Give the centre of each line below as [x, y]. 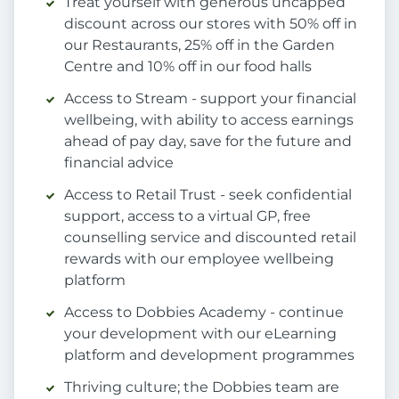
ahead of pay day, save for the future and [208, 142]
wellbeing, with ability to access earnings [209, 120]
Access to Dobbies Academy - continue [204, 313]
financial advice [119, 163]
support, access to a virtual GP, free [187, 216]
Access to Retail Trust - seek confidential [208, 195]
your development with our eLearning [200, 334]
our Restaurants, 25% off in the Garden [199, 45]
